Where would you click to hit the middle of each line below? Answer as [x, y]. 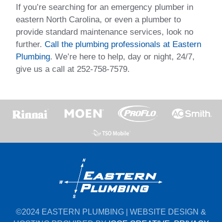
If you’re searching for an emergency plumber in [105, 7]
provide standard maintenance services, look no [105, 32]
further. [30, 45]
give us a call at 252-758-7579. [73, 69]
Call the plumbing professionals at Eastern [123, 45]
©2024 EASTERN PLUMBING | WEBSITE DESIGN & [111, 212]
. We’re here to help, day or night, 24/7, [122, 57]
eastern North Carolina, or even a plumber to [98, 20]
